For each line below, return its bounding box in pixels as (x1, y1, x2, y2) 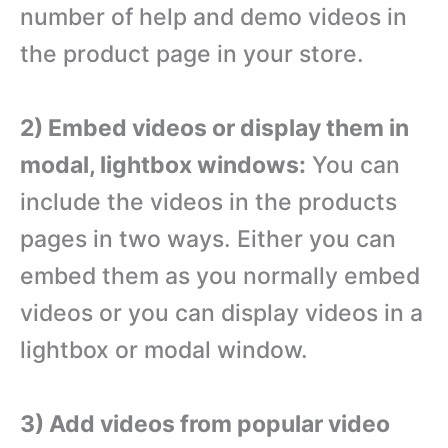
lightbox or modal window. (20, 335, 308, 364)
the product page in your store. (20, 39, 364, 68)
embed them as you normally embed (20, 261, 420, 290)
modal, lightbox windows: (20, 150, 306, 179)
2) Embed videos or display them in (20, 113, 409, 142)
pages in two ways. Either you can (20, 224, 396, 253)
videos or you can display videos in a (20, 298, 423, 327)
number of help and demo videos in (20, 2, 407, 31)
